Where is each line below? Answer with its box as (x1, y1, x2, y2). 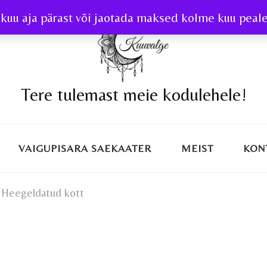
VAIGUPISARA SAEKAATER (18, 142, 151, 154)
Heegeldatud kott (1, 186, 84, 199)
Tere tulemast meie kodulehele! (20, 83, 247, 105)
